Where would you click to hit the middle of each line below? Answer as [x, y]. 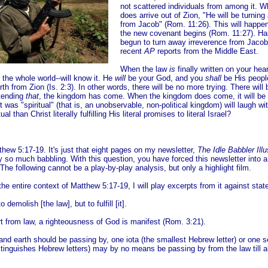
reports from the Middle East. [208, 51]
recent [132, 51]
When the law [145, 69]
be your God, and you [167, 78]
